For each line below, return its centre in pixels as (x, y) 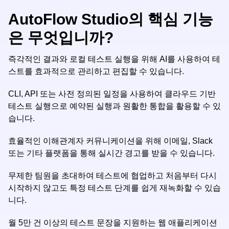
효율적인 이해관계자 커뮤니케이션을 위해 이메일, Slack (110, 141)
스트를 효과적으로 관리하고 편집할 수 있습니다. (96, 71)
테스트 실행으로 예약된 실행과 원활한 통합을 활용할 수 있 (114, 106)
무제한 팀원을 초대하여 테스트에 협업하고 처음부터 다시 (112, 176)
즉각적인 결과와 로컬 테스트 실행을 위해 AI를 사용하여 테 (114, 59)
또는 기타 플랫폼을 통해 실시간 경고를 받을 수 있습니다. (111, 153)
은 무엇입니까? (61, 38)
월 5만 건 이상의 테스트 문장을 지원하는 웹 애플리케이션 (113, 223)
